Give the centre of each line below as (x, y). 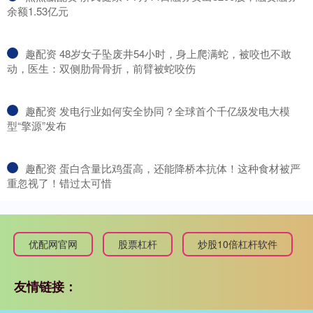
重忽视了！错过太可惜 (59, 182)
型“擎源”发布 (37, 125)
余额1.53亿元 (38, 10)
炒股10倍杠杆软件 (238, 243)
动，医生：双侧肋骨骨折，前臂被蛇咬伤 (101, 68)
